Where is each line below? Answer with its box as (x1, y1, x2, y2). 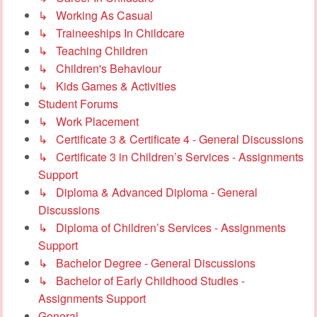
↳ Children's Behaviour (38, 59, 161, 76)
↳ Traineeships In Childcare (38, 24, 185, 41)
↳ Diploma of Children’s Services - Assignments (38, 219, 286, 236)
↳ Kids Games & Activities (38, 77, 176, 94)
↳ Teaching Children (38, 42, 148, 59)
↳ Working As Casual (38, 6, 153, 23)
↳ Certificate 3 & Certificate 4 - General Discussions (38, 130, 304, 147)
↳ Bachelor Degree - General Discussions (38, 254, 255, 271)
